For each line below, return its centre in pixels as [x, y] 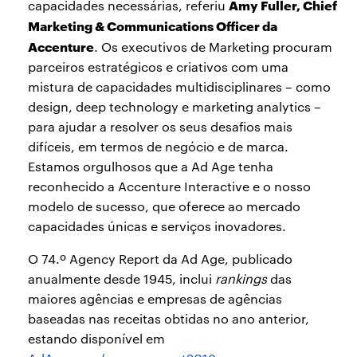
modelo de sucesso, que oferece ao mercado [164, 206]
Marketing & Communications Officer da [153, 25]
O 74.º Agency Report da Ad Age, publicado [160, 259]
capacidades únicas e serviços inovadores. [157, 226]
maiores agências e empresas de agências [155, 298]
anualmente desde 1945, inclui [122, 279]
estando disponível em [96, 338]
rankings [241, 279]
